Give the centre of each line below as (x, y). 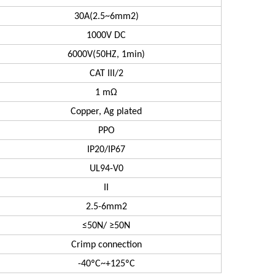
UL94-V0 (106, 169)
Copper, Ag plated (106, 112)
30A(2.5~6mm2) (106, 17)
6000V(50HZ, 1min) (106, 55)
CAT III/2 (106, 74)
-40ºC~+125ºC (106, 264)
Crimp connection (106, 245)
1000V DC (106, 36)
